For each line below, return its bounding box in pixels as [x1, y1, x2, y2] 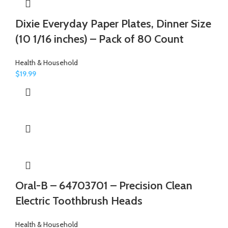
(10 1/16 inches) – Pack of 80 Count [15, 32, 184, 46]
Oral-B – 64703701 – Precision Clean [15, 178, 192, 192]
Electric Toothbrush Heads [15, 193, 142, 208]
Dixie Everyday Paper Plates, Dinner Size [15, 16, 211, 31]
